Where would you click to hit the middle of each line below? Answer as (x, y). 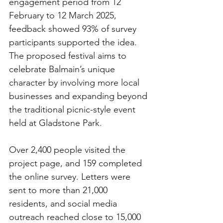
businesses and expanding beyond (79, 96)
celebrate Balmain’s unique (63, 69)
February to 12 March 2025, (64, 16)
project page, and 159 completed (77, 164)
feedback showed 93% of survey (74, 29)
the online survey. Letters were (71, 177)
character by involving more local (75, 83)
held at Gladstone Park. (56, 123)
